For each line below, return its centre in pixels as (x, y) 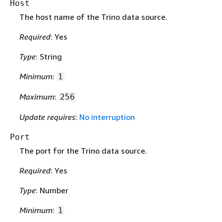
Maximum (37, 97)
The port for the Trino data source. (83, 151)
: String (49, 57)
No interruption (107, 117)
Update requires (47, 117)
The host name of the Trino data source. (93, 17)
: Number (52, 191)
